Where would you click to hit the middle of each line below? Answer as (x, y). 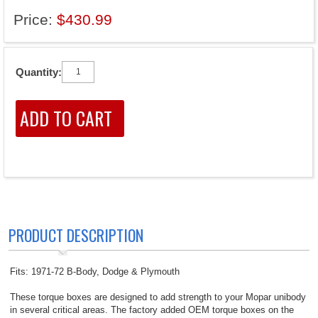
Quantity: (39, 72)
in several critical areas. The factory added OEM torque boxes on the (152, 310)
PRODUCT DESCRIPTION (76, 235)
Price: (35, 20)
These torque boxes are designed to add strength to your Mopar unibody (158, 297)
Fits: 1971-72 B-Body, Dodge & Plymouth (95, 272)
